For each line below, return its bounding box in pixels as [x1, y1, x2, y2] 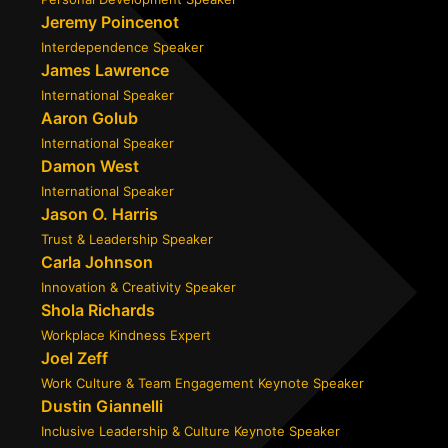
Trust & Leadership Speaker [41, 231, 213, 247]
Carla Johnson [41, 252, 153, 272]
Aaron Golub [41, 108, 138, 128]
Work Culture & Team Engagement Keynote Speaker [41, 375, 364, 391]
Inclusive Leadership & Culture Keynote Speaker [41, 423, 340, 439]
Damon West [41, 156, 139, 176]
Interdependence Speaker [41, 39, 204, 55]
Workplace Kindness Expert [41, 327, 211, 343]
